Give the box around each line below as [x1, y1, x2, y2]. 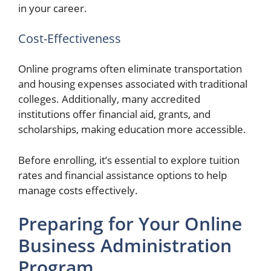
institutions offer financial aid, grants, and [18, 107, 211, 121]
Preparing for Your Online [18, 211, 242, 236]
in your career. [18, 1, 87, 15]
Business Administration [18, 233, 232, 258]
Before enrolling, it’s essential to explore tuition [18, 152, 240, 167]
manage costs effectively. [18, 183, 138, 197]
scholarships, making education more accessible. [18, 122, 246, 136]
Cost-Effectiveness [18, 30, 121, 47]
